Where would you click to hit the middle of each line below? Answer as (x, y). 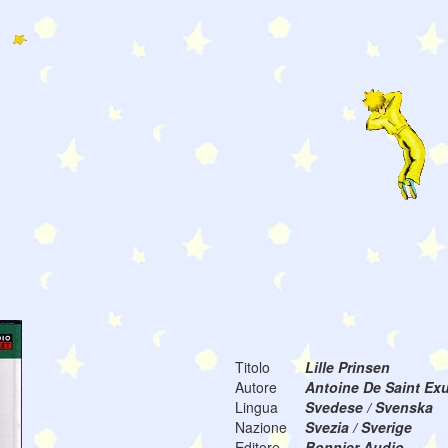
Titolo (252, 367)
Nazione (261, 427)
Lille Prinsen (347, 367)
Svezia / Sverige (358, 427)
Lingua (256, 407)
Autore (256, 387)
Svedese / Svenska (369, 407)
